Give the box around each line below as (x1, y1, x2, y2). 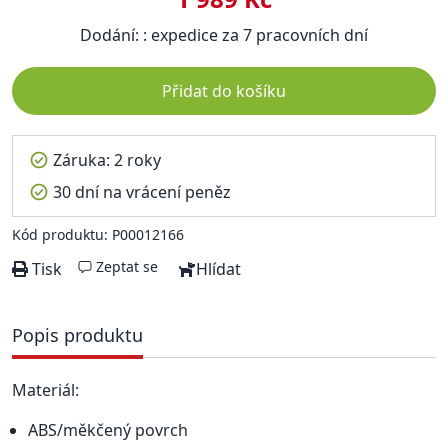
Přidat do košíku (162, 79, 286, 102)
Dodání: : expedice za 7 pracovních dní (80, 23, 368, 46)
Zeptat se (96, 256, 158, 276)
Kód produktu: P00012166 (12, 224, 184, 244)
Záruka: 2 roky (53, 148, 161, 171)
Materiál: (12, 378, 79, 401)
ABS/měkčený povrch (28, 418, 188, 441)
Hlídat (196, 257, 241, 280)
